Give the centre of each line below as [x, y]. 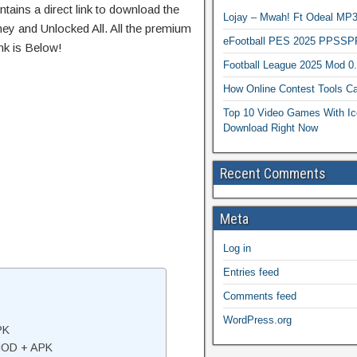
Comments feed [260, 296]
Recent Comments [273, 173]
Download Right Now [271, 128]
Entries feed [251, 272]
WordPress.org [257, 320]
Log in [237, 248]
